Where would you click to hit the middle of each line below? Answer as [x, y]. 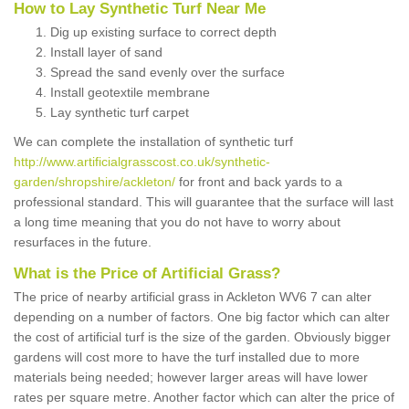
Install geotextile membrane [130, 93]
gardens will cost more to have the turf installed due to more [187, 357]
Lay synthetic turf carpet [120, 113]
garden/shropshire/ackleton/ [94, 182]
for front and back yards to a [259, 182]
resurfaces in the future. [83, 242]
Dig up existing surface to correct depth [163, 32]
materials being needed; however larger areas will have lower [191, 378]
